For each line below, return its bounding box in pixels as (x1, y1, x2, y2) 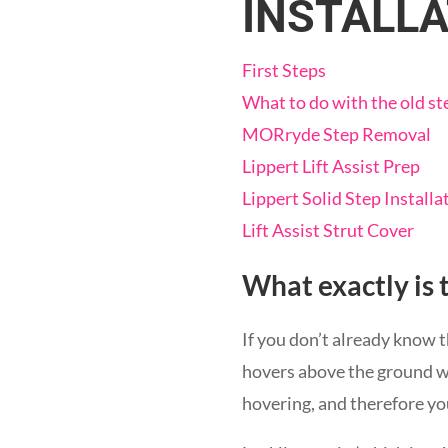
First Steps (241, 58, 326, 81)
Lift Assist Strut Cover (241, 218, 414, 241)
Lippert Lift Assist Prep (241, 154, 420, 177)
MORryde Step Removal (241, 122, 431, 145)
